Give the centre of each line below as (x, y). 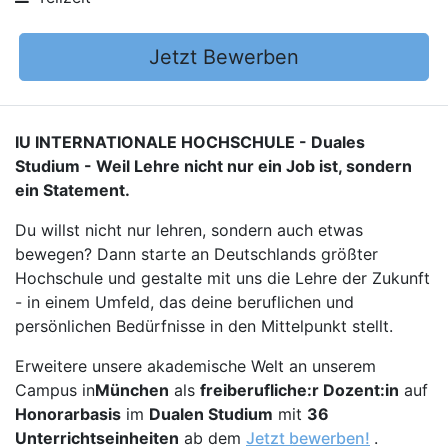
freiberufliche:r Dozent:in (299, 390)
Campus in (55, 390)
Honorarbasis (68, 414)
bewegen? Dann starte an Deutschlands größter (196, 254)
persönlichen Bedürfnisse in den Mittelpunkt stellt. (204, 326)
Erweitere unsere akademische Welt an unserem (195, 366)
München (132, 390)
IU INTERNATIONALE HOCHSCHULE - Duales (190, 142)
